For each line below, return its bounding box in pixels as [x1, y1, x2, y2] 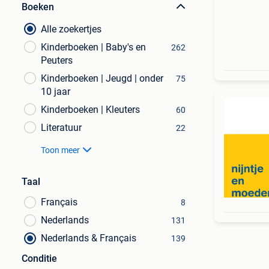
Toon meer [41, 145, 80, 155]
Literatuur [41, 122, 82, 133]
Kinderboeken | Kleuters [41, 104, 140, 115]
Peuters [41, 55, 73, 66]
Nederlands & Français [41, 232, 136, 244]
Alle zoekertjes [41, 23, 101, 35]
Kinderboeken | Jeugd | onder [41, 73, 163, 84]
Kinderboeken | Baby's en [41, 41, 146, 53]
